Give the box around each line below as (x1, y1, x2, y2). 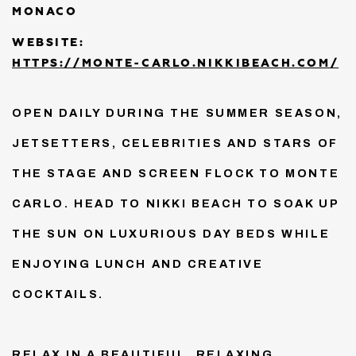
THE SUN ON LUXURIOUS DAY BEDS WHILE (12, 227, 331, 241)
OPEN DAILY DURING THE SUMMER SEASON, (12, 106, 342, 120)
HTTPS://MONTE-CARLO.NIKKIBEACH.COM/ (12, 57, 339, 69)
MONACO (12, 6, 78, 17)
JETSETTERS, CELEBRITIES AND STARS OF (12, 137, 339, 150)
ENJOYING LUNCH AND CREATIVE (12, 257, 264, 271)
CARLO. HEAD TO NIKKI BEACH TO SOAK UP (12, 197, 339, 211)
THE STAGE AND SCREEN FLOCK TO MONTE (12, 167, 340, 180)
